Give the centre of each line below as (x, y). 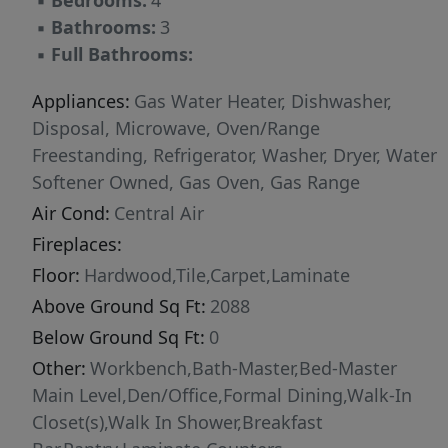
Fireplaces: (77, 244)
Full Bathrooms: (122, 54)
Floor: (56, 275)
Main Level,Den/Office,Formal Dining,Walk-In (222, 395)
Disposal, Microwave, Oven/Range (176, 128)
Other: (59, 368)
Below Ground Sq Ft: (118, 337)
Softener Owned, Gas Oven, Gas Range (196, 182)
